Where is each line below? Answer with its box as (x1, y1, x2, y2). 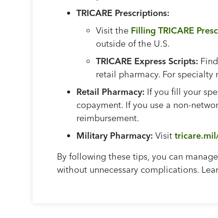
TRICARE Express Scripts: (96, 55, 199, 67)
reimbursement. (76, 112, 140, 124)
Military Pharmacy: (76, 130, 153, 142)
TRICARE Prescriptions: (76, 7, 170, 19)
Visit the (96, 25, 131, 36)
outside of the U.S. (96, 38, 170, 50)
